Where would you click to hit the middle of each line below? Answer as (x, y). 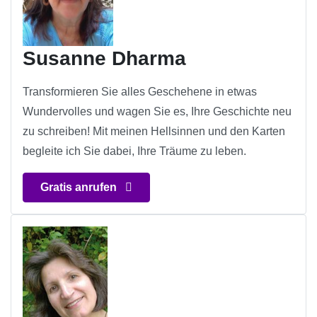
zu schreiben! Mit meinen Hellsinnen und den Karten (154, 132)
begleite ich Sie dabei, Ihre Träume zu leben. (134, 151)
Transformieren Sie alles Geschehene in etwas (140, 92)
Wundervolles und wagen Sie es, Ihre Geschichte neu (157, 112)
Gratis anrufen (80, 188)
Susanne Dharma (104, 59)
